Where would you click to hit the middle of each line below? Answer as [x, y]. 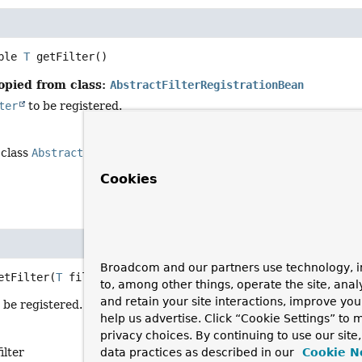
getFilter [66, 57]
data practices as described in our [197, 352]
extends [268, 153]
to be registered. [74, 106]
